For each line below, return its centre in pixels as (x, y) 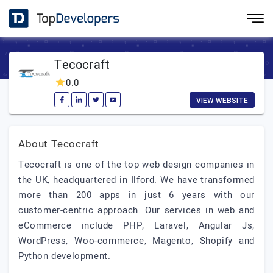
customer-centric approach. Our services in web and (136, 210)
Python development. (65, 256)
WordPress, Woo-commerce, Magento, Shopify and (136, 241)
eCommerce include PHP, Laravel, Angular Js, (136, 225)
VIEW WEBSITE (222, 101)
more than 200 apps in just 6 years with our (136, 195)
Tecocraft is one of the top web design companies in (136, 165)
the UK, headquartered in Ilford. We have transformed (136, 180)
